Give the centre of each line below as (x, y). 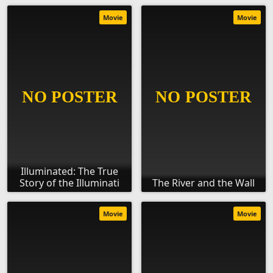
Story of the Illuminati (69, 183)
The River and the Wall (204, 183)
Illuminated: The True (69, 172)
